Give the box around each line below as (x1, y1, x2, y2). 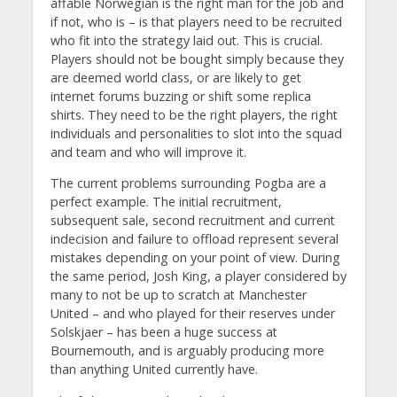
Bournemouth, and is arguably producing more (50, 342, 324, 360)
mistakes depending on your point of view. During (50, 249, 340, 267)
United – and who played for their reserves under (50, 305, 335, 323)
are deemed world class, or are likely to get (50, 68, 301, 86)
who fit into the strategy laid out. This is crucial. (50, 31, 323, 49)
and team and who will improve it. (50, 143, 246, 160)
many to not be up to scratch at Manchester (50, 286, 307, 304)
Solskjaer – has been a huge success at (50, 323, 277, 341)
